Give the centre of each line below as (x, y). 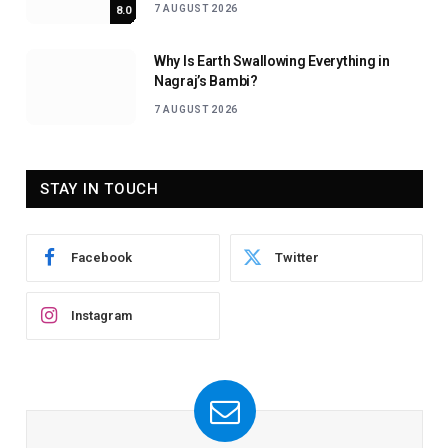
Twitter (296, 258)
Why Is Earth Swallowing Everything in (272, 60)
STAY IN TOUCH (99, 188)
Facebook (101, 258)
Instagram (101, 316)
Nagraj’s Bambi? (206, 80)
